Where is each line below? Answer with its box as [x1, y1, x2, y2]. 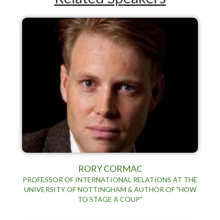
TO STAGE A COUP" [78, 194, 142, 203]
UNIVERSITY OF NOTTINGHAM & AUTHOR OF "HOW [24, 185, 196, 193]
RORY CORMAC [78, 163, 142, 174]
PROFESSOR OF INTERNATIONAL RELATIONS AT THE [23, 175, 197, 184]
